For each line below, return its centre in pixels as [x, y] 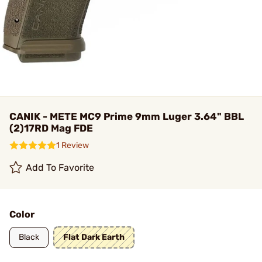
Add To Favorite [60, 168]
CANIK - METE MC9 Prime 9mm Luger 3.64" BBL [127, 116]
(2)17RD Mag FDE [51, 128]
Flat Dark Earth [94, 237]
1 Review [73, 145]
